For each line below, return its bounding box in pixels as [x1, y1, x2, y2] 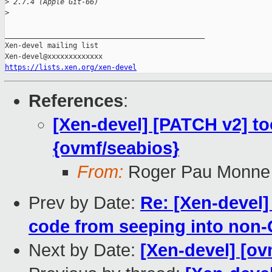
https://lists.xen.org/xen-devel [5, 63, 137, 72]
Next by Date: [29, 240, 140, 260]
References [29, 91, 123, 111]
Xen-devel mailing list [5, 41, 98, 50]
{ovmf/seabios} [53, 138, 179, 158]
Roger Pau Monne [123, 162, 270, 182]
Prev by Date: [29, 193, 140, 213]
